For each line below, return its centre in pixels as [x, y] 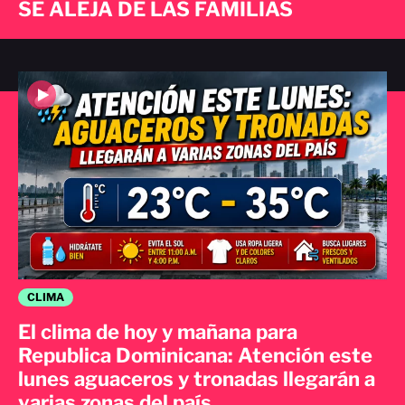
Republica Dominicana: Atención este [195, 356]
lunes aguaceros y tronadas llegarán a [197, 379]
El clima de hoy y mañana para [158, 332]
